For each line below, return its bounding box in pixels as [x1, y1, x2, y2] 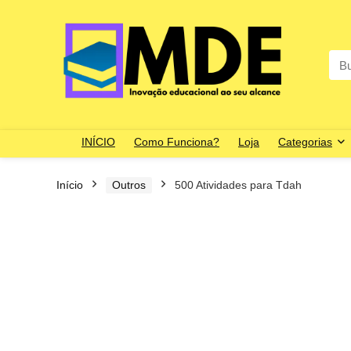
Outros [112, 179, 146, 192]
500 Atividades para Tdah [175, 179, 302, 192]
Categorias [278, 136, 332, 149]
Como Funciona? [134, 136, 219, 149]
